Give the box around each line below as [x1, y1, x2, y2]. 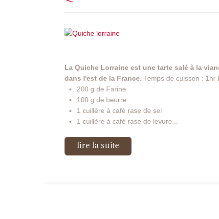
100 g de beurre [77, 96, 127, 104]
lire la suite [77, 140, 119, 151]
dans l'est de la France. [65, 74, 142, 83]
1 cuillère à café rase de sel [77, 107, 162, 115]
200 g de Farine [77, 85, 126, 93]
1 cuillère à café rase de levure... [77, 117, 178, 126]
